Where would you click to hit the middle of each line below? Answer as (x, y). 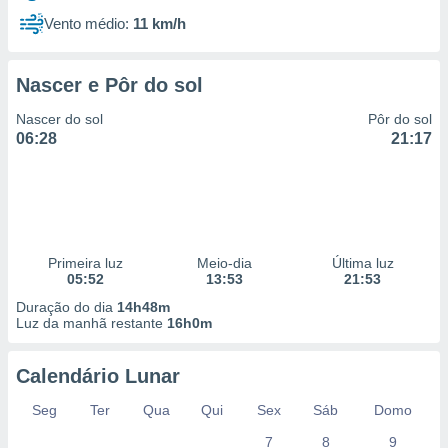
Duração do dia (66, 307)
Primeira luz (85, 263)
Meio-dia (224, 263)
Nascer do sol (59, 119)
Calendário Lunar (98, 376)
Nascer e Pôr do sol (109, 85)
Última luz (362, 263)
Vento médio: (86, 23)
